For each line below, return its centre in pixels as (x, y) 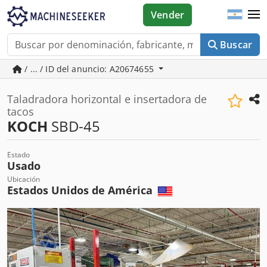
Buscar (236, 45)
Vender (168, 15)
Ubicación (24, 179)
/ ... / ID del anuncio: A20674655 (89, 69)
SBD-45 (74, 126)
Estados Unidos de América (81, 190)
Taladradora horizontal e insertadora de (107, 99)
